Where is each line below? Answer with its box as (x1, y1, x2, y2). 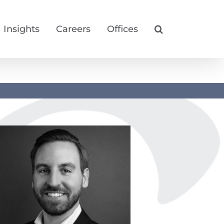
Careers (56, 23, 90, 34)
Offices (107, 23, 138, 34)
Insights (3, 23, 39, 34)
